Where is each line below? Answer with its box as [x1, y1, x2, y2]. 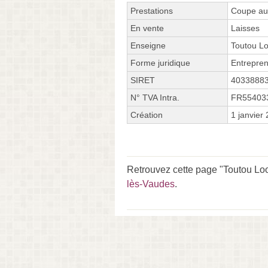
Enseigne [130, 40, 166, 50]
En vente [130, 23, 164, 33]
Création [130, 109, 163, 120]
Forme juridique [130, 57, 190, 68]
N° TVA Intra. [130, 92, 179, 102]
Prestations [130, 5, 173, 16]
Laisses [231, 23, 260, 33]
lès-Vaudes [127, 178, 175, 189]
